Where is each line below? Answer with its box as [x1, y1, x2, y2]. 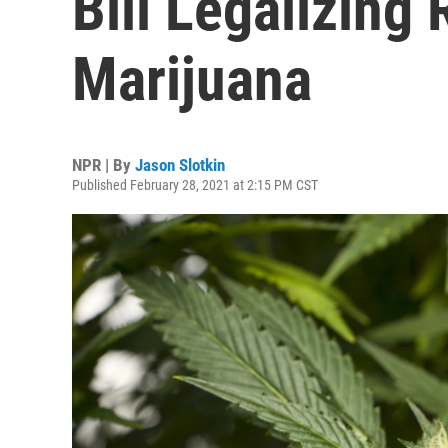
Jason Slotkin [135, 155, 225, 175]
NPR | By [72, 155, 135, 175]
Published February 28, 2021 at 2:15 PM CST [72, 177, 318, 193]
